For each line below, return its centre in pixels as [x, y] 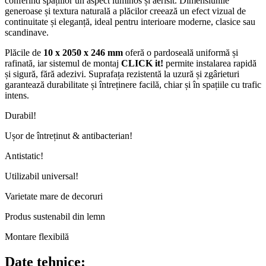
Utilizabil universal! [42, 176]
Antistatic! [24, 156]
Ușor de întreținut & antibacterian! [69, 136]
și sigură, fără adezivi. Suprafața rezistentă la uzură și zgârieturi [122, 74]
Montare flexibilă [37, 237]
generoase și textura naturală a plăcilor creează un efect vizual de [125, 11]
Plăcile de [24, 53]
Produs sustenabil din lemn [55, 217]
